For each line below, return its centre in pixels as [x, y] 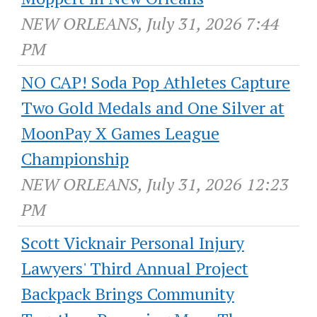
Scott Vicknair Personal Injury [132, 243]
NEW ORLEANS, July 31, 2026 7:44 [150, 24]
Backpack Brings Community [127, 294]
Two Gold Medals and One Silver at [152, 108]
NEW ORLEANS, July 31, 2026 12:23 [155, 184]
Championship [75, 159]
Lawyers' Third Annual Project [134, 269]
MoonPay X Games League [120, 133]
